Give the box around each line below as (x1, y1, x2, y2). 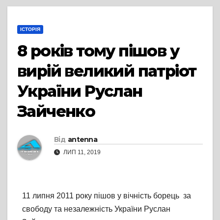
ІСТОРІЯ (20, 27, 40, 32)
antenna (67, 135, 98, 144)
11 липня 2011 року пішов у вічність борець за (22, 192, 191, 200)
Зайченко (17, 102, 95, 121)
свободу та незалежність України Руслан (22, 205, 170, 214)
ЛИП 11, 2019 (62, 149, 101, 156)
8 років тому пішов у (17, 41, 179, 61)
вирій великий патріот (17, 61, 196, 81)
